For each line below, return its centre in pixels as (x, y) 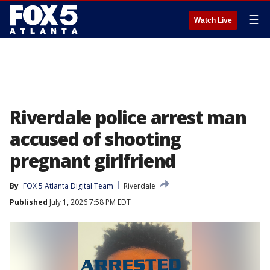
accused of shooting (96, 139)
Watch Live (213, 20)
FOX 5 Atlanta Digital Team (68, 186)
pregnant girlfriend (93, 161)
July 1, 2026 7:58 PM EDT (89, 202)
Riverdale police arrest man (128, 117)
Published (29, 202)
